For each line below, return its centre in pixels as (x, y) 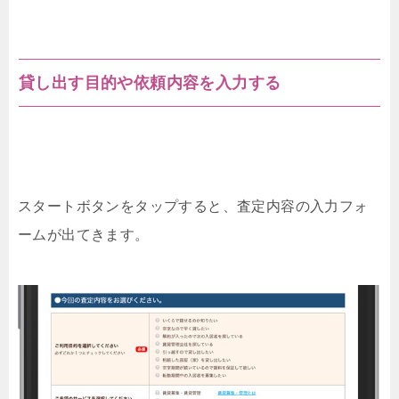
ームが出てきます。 (84, 235)
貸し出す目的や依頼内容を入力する (150, 83)
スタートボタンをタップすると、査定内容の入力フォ (193, 207)
